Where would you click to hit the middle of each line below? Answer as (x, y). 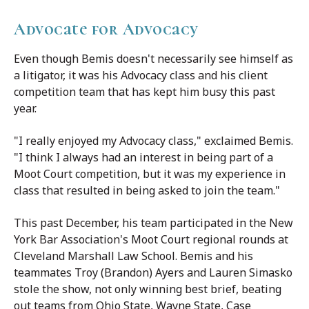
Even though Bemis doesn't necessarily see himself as (153, 58)
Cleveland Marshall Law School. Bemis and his (133, 256)
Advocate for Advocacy (106, 29)
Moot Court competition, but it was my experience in (150, 174)
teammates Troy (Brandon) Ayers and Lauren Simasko (153, 273)
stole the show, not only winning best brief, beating (148, 289)
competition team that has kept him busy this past (144, 91)
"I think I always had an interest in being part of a (143, 158)
